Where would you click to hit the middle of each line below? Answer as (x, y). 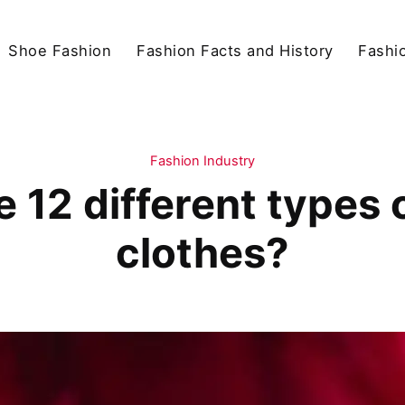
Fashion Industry (202, 161)
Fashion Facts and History (235, 50)
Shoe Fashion (60, 50)
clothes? (202, 253)
